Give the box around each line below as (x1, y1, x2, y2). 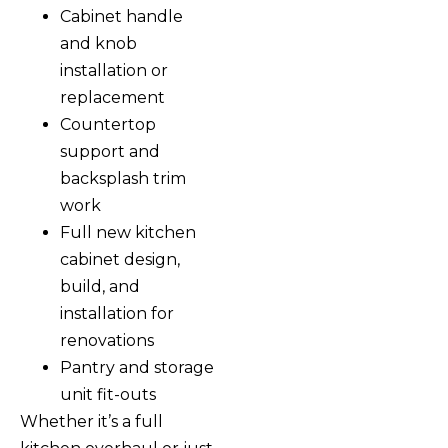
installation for (60, 303, 174, 323)
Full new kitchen (60, 222, 196, 242)
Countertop (60, 114, 156, 134)
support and (60, 141, 160, 161)
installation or (60, 60, 168, 80)
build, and (60, 276, 140, 296)
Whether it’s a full (20, 411, 163, 431)
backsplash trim (60, 168, 186, 188)
